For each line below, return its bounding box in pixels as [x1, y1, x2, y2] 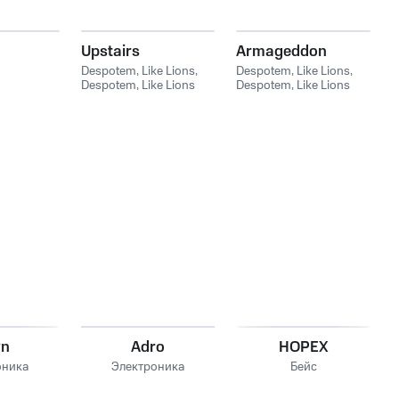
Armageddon [236, 41, 328, 62]
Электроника [110, 358, 184, 376]
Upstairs [80, 41, 140, 62]
